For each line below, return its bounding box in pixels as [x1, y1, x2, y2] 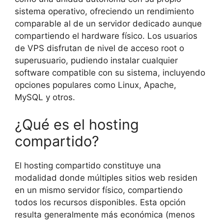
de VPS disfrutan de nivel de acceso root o [15, 43, 184, 54]
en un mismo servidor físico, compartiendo [15, 185, 183, 195]
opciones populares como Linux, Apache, [15, 80, 176, 90]
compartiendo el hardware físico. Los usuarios [15, 31, 197, 41]
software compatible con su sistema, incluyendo [15, 68, 205, 78]
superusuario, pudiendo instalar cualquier [15, 55, 178, 66]
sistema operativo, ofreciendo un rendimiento [15, 6, 194, 17]
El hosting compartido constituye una [15, 160, 161, 170]
